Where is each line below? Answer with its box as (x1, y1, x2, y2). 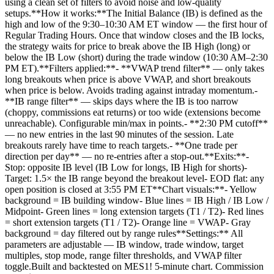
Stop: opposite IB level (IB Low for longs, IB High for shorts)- (5, 162, 247, 173)
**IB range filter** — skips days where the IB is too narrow (5, 96, 239, 107)
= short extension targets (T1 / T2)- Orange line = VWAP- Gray (5, 217, 251, 228)
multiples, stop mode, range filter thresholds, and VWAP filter (5, 250, 242, 261)
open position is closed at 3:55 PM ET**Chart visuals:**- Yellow (5, 184, 257, 195)
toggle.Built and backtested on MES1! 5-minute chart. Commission (5, 261, 264, 272)
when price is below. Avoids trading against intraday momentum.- (5, 85, 257, 96)
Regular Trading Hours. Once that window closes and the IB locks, (5, 30, 264, 41)
